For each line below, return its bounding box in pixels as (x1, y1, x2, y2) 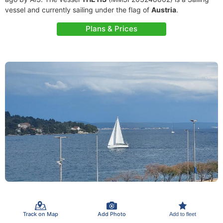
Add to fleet (169, 211, 196, 217)
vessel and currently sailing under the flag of (5, 5, 151, 14)
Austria (151, 5, 176, 14)
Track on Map (22, 210, 58, 218)
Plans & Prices (86, 24, 137, 33)
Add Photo (97, 210, 126, 218)
